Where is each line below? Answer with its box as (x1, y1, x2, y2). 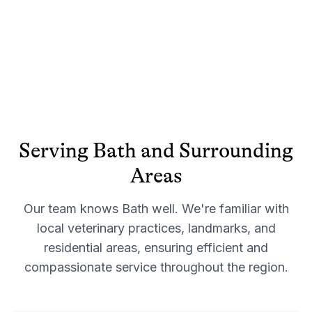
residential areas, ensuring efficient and (44, 240, 268, 255)
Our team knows (23, 201, 122, 216)
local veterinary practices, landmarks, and (36, 220, 276, 235)
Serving (19, 138, 93, 162)
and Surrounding (136, 138, 293, 162)
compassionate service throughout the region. (24, 259, 288, 274)
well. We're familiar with (148, 201, 289, 216)
